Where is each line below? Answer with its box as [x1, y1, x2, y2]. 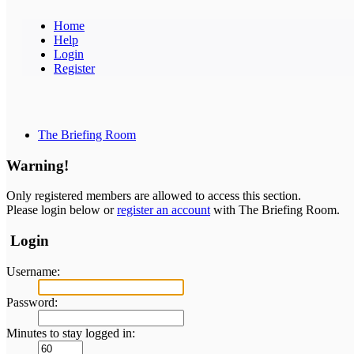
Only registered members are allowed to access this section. [6, 189, 301, 203]
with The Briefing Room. [210, 203, 340, 217]
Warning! [6, 156, 69, 174]
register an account [117, 203, 210, 217]
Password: [6, 295, 58, 309]
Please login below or [6, 203, 117, 217]
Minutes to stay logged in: [6, 326, 135, 340]
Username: [6, 264, 60, 278]
